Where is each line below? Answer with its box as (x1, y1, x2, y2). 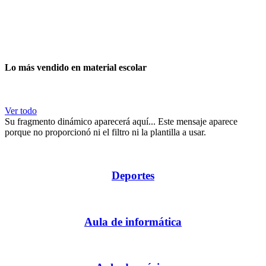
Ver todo (5, 106, 37, 116)
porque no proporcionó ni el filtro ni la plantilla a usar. (5, 127, 206, 138)
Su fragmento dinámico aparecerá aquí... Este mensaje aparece (5, 116, 237, 127)
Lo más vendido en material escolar (5, 62, 147, 73)
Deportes (112, 169, 154, 182)
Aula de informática (84, 215, 182, 228)
